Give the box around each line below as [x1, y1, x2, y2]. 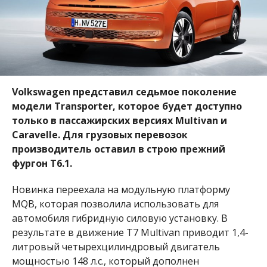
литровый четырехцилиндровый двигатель [11, 240, 220, 253]
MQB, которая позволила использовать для [11, 197, 219, 210]
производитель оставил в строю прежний [11, 142, 225, 156]
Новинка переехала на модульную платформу [11, 182, 230, 196]
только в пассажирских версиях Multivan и [11, 113, 227, 127]
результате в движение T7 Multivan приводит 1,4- [11, 225, 249, 239]
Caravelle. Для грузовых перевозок [11, 128, 188, 141]
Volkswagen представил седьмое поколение [11, 85, 237, 98]
